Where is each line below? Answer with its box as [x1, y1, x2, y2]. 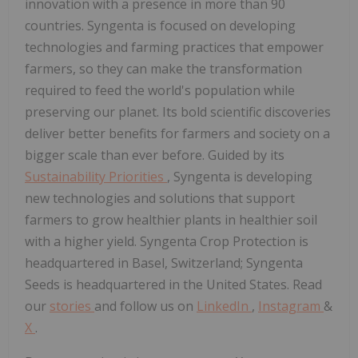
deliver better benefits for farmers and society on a [25, 124, 330, 142]
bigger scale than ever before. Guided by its [25, 145, 284, 164]
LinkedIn [197, 296, 252, 315]
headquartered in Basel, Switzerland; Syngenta [25, 253, 303, 272]
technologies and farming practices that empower [25, 38, 324, 56]
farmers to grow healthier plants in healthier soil [25, 210, 317, 229]
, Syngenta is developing [167, 167, 312, 185]
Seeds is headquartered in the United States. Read [25, 275, 322, 293]
